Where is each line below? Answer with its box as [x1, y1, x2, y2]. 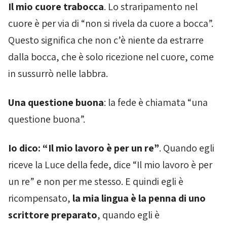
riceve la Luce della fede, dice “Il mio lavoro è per [8, 158, 212, 171]
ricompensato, [8, 192, 72, 205]
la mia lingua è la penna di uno [72, 192, 206, 205]
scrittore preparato [8, 208, 97, 221]
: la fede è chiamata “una [104, 96, 208, 109]
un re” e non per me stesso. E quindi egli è [8, 175, 183, 188]
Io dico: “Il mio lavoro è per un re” [8, 141, 159, 155]
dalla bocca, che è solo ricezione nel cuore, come [8, 50, 214, 63]
